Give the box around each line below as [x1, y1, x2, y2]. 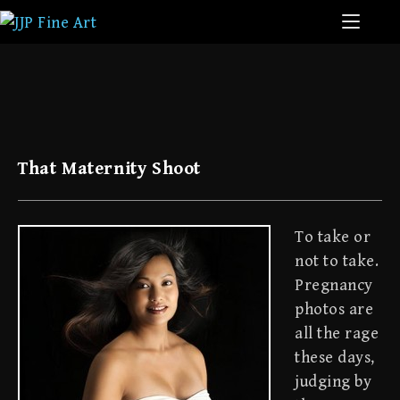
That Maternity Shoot [18, 159, 201, 179]
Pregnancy [295, 276, 373, 295]
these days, [295, 348, 375, 367]
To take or [295, 228, 371, 246]
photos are [295, 300, 373, 319]
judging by [295, 372, 371, 391]
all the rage [295, 324, 379, 343]
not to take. [295, 252, 379, 271]
